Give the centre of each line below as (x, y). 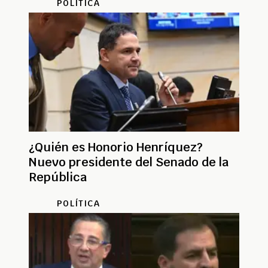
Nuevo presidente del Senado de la (129, 162)
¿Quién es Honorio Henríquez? (116, 147)
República (58, 177)
